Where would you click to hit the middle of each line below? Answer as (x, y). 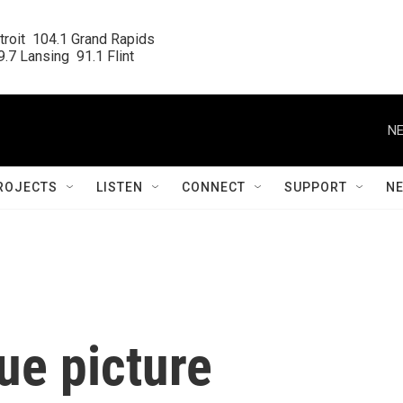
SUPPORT (316, 187)
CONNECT (214, 187)
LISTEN (120, 187)
